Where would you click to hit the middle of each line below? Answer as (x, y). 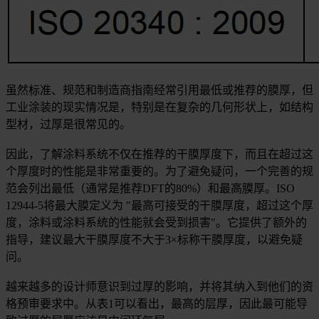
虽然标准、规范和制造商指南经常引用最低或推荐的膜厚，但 (159, 90)
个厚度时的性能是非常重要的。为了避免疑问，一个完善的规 (159, 172)
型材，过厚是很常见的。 (68, 125)
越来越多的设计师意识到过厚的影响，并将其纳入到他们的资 (159, 287)
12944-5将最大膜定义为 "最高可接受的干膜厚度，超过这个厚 (159, 206)
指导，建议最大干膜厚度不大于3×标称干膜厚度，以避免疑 (154, 240)
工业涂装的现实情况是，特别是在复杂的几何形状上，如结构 (159, 108)
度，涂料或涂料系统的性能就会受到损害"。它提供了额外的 (156, 223)
